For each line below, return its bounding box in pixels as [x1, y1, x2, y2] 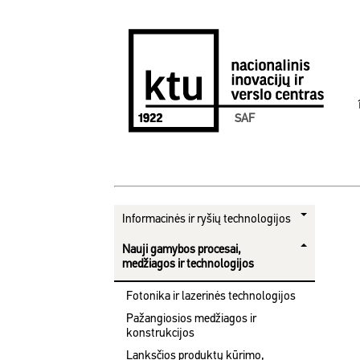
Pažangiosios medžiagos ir [126, 313, 256, 325]
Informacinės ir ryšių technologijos [122, 214, 291, 226]
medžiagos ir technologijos [122, 259, 254, 271]
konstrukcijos [126, 328, 194, 340]
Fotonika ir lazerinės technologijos [126, 291, 296, 303]
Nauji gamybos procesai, [122, 244, 241, 256]
